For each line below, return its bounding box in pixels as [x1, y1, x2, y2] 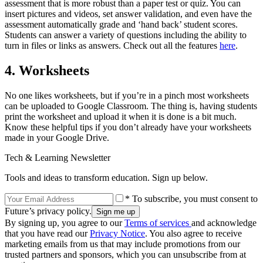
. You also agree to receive [145, 228, 242, 239]
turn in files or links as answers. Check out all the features [5, 41, 220, 51]
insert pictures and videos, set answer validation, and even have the [5, 9, 252, 19]
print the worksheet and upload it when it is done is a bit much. [5, 112, 237, 122]
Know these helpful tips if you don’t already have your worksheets [5, 122, 251, 133]
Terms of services [124, 218, 191, 228]
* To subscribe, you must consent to [125, 194, 258, 204]
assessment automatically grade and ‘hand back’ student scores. [5, 19, 238, 30]
